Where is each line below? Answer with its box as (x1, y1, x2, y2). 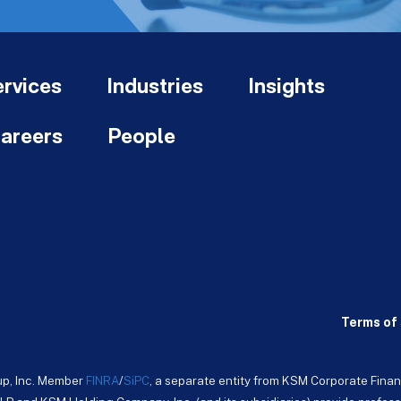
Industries (107, 77, 203, 98)
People (107, 127, 175, 149)
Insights (248, 77, 325, 98)
